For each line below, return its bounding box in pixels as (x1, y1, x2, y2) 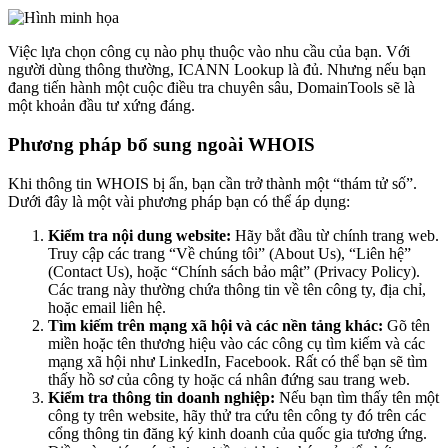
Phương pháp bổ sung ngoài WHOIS (8, 133, 315, 155)
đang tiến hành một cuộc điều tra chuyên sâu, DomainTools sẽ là (8, 79, 415, 97)
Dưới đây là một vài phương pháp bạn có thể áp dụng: (8, 192, 350, 210)
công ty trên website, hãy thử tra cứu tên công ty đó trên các (48, 406, 426, 424)
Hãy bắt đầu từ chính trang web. (231, 226, 439, 244)
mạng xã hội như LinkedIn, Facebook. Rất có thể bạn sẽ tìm (48, 352, 427, 370)
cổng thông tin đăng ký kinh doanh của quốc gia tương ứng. (48, 424, 427, 442)
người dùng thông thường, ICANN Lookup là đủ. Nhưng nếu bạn (8, 61, 426, 79)
